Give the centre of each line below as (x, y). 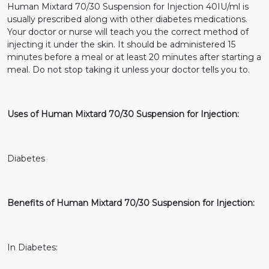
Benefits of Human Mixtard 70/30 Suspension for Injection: (131, 203)
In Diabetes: (32, 247)
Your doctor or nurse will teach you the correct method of (128, 32)
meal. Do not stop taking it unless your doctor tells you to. (128, 69)
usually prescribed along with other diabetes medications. (127, 19)
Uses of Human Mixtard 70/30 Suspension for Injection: (123, 114)
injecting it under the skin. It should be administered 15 (121, 44)
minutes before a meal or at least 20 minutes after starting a (134, 57)
